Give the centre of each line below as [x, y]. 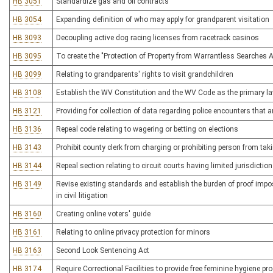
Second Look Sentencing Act [103, 250]
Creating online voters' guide [103, 214]
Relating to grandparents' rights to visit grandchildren [145, 74]
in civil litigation [82, 196]
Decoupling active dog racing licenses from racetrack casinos [158, 38]
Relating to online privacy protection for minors [133, 232]
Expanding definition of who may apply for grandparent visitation [163, 19]
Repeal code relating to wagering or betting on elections [147, 129]
